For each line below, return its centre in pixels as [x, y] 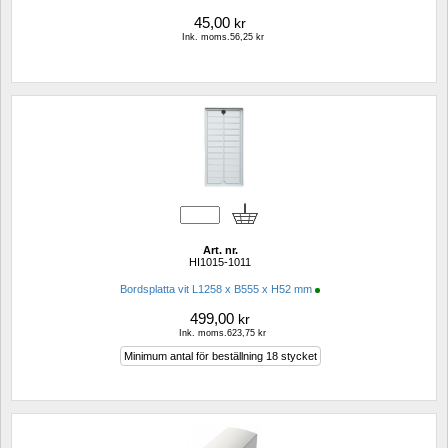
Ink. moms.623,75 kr [222, 333]
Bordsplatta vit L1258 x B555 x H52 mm [216, 289]
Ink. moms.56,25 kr [222, 36]
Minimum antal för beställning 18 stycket [220, 356]
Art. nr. [220, 250]
